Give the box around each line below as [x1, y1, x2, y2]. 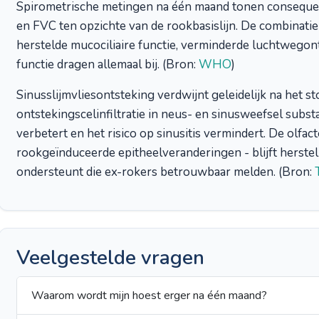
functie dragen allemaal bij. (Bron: [16, 56, 199, 73]
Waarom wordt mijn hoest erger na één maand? [31, 288, 267, 303]
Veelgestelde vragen [16, 244, 204, 271]
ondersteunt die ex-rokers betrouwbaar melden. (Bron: [16, 164, 315, 180]
